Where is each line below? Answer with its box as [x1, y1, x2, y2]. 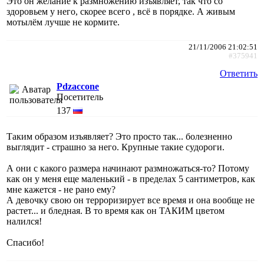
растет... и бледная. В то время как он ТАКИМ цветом [6, 205, 225, 216]
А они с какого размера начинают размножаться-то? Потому [6, 163, 249, 173]
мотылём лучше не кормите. [6, 16, 120, 27]
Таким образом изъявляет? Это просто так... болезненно [6, 131, 232, 141]
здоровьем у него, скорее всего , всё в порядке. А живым [6, 6, 235, 16]
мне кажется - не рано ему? [6, 184, 115, 194]
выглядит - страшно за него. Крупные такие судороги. [6, 141, 225, 152]
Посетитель [57, 91, 103, 102]
